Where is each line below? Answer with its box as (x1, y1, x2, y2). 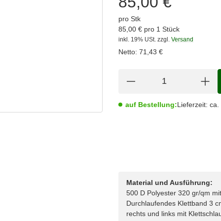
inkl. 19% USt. (118, 36, 156, 43)
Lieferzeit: (177, 100, 208, 109)
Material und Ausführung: (126, 179, 213, 187)
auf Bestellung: (125, 100, 177, 109)
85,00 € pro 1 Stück (118, 25, 180, 33)
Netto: (118, 47, 137, 56)
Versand (171, 36, 193, 43)
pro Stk (118, 14, 141, 23)
